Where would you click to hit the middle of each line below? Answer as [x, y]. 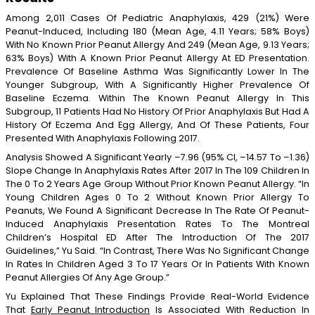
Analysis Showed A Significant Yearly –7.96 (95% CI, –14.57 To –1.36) [157, 157]
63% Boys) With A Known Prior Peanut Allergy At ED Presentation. [157, 58]
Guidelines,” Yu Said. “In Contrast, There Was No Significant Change [157, 250]
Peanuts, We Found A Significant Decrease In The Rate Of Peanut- [157, 210]
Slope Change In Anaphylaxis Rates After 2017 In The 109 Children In [157, 170]
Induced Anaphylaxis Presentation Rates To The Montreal [157, 224]
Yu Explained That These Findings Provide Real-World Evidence [157, 296]
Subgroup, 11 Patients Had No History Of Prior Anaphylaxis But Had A [157, 111]
